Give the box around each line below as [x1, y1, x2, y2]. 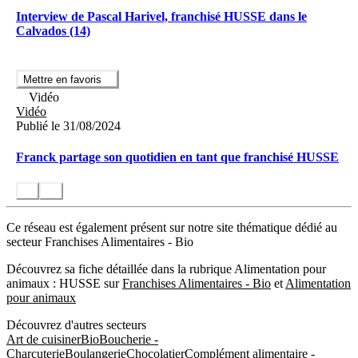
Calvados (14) [16, 23, 90, 38]
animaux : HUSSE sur [6, 276, 122, 291]
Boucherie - [99, 332, 158, 347]
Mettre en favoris [23, 74, 101, 86]
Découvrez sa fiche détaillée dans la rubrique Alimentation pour [6, 262, 326, 276]
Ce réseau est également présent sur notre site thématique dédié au [6, 221, 337, 235]
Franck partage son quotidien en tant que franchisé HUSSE [16, 150, 339, 165]
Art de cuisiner [6, 332, 81, 347]
